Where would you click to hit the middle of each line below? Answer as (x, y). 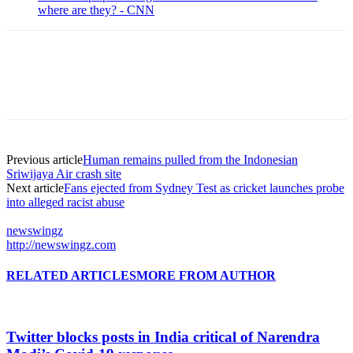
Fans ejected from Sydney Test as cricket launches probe (204, 188)
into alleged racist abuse (65, 202)
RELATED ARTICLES (71, 275)
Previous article (45, 159)
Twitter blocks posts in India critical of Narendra (163, 336)
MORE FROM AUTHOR (206, 275)
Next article (35, 188)
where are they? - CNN (96, 9)
